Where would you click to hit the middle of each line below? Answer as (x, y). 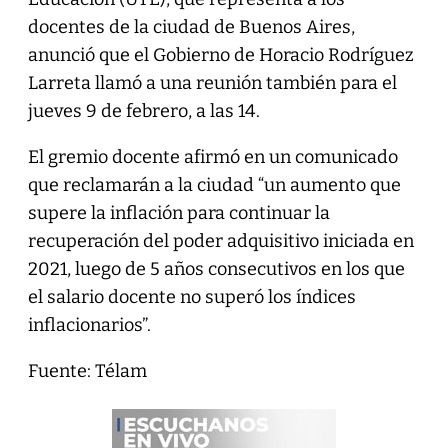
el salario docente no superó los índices (191, 296)
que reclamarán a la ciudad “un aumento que (214, 184)
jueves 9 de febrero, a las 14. (143, 110)
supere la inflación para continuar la (178, 212)
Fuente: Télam (87, 370)
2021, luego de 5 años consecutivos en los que (216, 268)
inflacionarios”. (89, 324)
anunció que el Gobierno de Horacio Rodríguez (220, 54)
